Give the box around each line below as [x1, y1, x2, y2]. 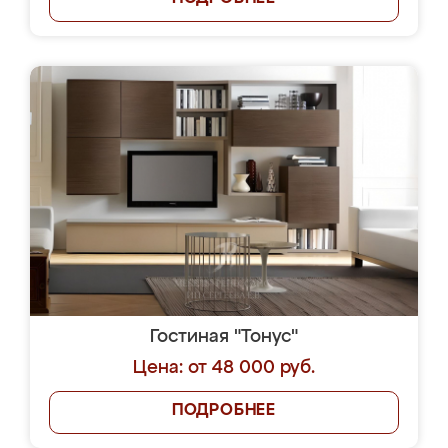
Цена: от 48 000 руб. [133, 359, 315, 377]
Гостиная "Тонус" [150, 328, 298, 346]
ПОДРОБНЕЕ [171, 403, 277, 419]
